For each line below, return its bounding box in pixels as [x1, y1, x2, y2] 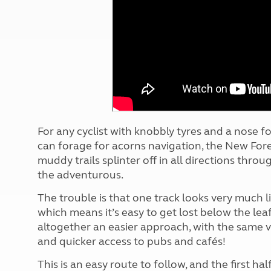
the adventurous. [38, 168, 123, 181]
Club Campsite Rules [38, 15, 117, 25]
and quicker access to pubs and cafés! [38, 234, 226, 248]
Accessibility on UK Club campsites [38, 28, 170, 39]
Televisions [225, 44, 266, 54]
